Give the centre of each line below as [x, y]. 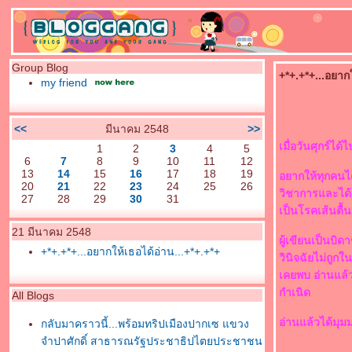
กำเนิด [295, 292]
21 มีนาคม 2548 [51, 232]
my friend [64, 82]
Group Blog [40, 68]
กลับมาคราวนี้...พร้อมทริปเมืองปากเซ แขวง [145, 324]
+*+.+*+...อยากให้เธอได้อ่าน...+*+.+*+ [130, 251]
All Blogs [33, 295]
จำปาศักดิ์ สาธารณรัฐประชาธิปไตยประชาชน [152, 341]
